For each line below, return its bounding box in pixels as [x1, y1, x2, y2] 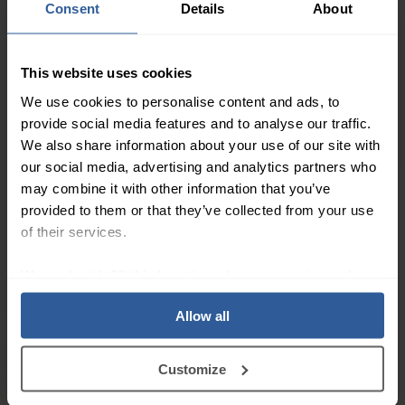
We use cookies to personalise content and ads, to [21, 93, 340, 108]
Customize [158, 361, 227, 376]
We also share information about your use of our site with [21, 137, 381, 152]
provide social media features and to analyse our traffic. [21, 115, 372, 130]
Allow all [175, 307, 230, 324]
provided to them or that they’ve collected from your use [21, 202, 373, 217]
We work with [21, 267, 110, 282]
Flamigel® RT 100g [127, 164, 278, 189]
